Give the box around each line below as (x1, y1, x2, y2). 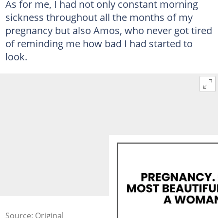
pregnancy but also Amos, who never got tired (5, 23, 212, 37)
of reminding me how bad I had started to (5, 36, 193, 50)
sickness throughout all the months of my (5, 10, 193, 24)
